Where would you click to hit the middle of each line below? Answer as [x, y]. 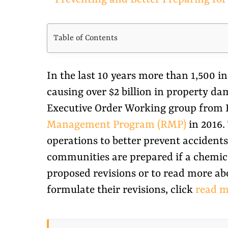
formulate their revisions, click [121, 190]
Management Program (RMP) [117, 125]
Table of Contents [85, 38]
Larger [62, 16]
